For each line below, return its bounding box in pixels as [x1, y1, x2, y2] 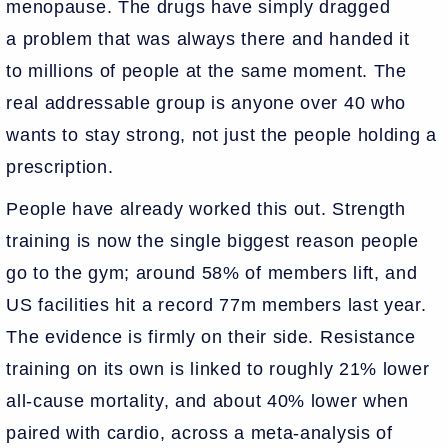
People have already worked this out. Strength [6, 198, 406, 219]
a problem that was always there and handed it [6, 28, 410, 49]
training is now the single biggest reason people [6, 230, 419, 251]
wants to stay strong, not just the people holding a [6, 124, 437, 145]
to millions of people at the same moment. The [6, 60, 407, 81]
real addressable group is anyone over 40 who [6, 92, 407, 113]
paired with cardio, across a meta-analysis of [6, 422, 393, 443]
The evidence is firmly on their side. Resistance [6, 326, 416, 347]
